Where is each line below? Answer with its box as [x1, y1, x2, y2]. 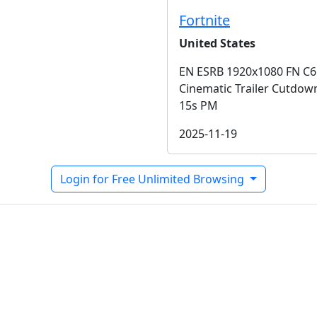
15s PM [179, 98, 218, 113]
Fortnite [179, 11, 230, 30]
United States [179, 35, 255, 51]
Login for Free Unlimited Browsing [60, 171, 248, 187]
